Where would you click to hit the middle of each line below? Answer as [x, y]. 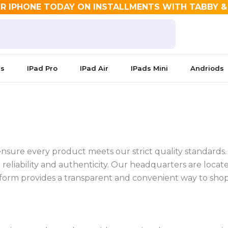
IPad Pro [42, 68]
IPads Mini [149, 68]
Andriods [207, 68]
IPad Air [94, 68]
